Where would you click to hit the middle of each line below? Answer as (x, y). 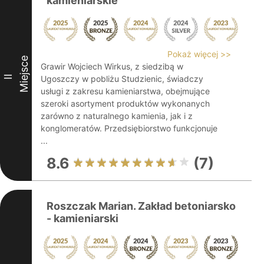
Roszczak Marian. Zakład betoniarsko (141, 206)
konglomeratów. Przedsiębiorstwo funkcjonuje (129, 128)
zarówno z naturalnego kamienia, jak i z (117, 116)
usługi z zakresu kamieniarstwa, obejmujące (125, 91)
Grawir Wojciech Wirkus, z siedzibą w (112, 66)
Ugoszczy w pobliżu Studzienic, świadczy (122, 79)
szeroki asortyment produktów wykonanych (125, 103)
